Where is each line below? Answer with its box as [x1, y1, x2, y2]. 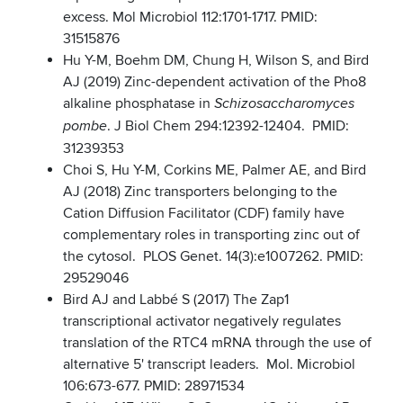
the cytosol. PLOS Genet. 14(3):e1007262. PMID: [63, 247, 363, 266]
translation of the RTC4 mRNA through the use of [63, 334, 372, 353]
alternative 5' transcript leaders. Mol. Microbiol [63, 355, 355, 374]
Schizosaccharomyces [214, 95, 354, 113]
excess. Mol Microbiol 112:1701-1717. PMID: [63, 8, 318, 27]
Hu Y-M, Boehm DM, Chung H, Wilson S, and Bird [63, 51, 369, 70]
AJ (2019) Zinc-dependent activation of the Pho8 [63, 73, 366, 92]
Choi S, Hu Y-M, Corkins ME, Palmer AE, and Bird [63, 161, 366, 180]
